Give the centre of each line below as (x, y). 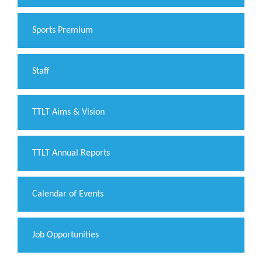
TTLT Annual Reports (71, 154)
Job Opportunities (65, 235)
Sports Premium (63, 31)
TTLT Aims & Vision (68, 113)
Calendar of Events (68, 194)
